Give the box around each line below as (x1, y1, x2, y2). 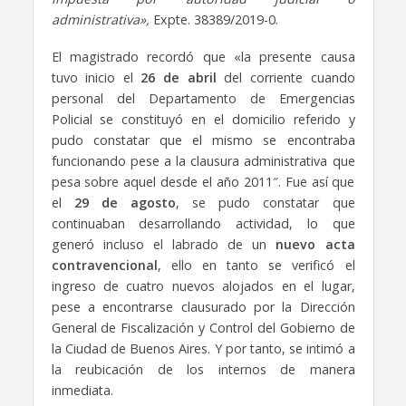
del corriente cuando (216, 69, 355, 87)
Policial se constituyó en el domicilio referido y (51, 111, 355, 129)
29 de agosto (73, 194, 176, 212)
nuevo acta (275, 236, 355, 254)
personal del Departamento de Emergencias (51, 90, 355, 108)
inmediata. (51, 382, 113, 400)
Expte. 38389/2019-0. (149, 11, 278, 29)
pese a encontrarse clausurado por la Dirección (51, 298, 355, 316)
